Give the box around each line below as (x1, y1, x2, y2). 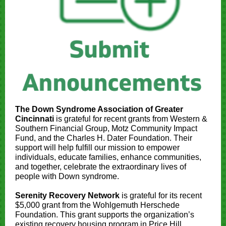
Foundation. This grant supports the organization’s (15, 210, 194, 219)
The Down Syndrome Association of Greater (15, 105, 183, 114)
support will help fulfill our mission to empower (15, 143, 180, 152)
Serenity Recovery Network (15, 191, 120, 200)
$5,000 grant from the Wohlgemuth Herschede (15, 201, 180, 209)
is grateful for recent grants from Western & (54, 115, 207, 123)
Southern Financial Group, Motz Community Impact (15, 124, 197, 133)
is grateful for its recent (120, 191, 202, 200)
